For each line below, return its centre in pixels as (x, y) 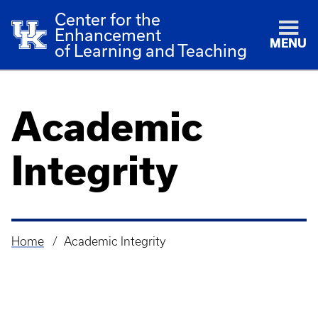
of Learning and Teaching (151, 50)
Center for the (108, 19)
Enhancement (108, 35)
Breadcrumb (50, 252)
